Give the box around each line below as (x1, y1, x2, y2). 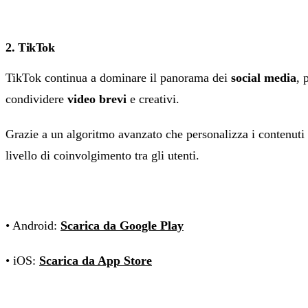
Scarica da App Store (39, 254, 152, 268)
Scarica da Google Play (60, 219, 184, 233)
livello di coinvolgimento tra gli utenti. (5, 148, 199, 163)
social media (231, 71, 296, 85)
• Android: (5, 219, 60, 233)
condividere (5, 92, 67, 107)
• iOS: (5, 254, 39, 268)
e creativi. (126, 92, 179, 107)
